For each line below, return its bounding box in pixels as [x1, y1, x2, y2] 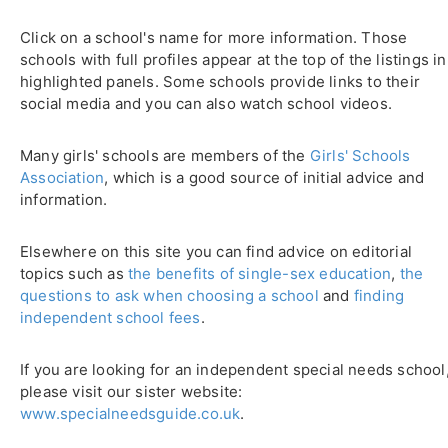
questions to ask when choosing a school [20, 286, 319, 305]
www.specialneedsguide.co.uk [20, 404, 241, 423]
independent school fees [20, 308, 201, 327]
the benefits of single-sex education [128, 264, 392, 283]
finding [353, 286, 405, 305]
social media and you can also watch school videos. [20, 94, 393, 113]
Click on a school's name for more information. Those [20, 28, 408, 47]
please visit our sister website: [20, 382, 243, 401]
